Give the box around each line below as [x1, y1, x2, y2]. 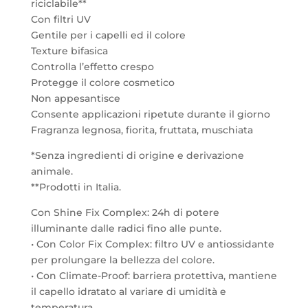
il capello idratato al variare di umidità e [30, 285, 226, 298]
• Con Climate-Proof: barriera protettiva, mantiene [30, 269, 277, 282]
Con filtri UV [30, 12, 91, 25]
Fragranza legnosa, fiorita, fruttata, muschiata [30, 123, 253, 136]
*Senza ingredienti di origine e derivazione [30, 148, 244, 162]
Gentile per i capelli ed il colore [30, 28, 186, 41]
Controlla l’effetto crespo [30, 60, 154, 73]
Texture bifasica [30, 44, 108, 57]
